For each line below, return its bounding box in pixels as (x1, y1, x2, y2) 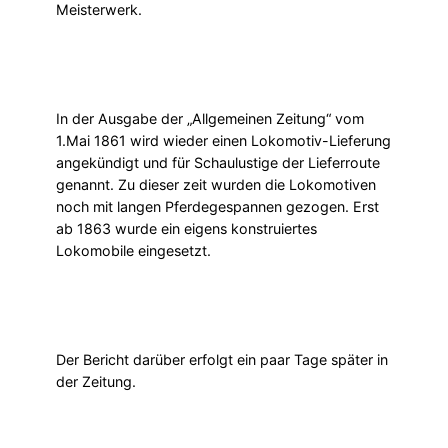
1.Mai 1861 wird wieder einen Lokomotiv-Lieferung (56, 132, 391, 150)
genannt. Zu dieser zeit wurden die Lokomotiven (56, 176, 376, 194)
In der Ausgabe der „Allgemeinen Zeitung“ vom (56, 110, 364, 128)
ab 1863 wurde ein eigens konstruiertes (56, 220, 317, 238)
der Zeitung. (56, 373, 136, 391)
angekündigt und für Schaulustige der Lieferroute (56, 154, 380, 172)
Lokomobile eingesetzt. (56, 242, 211, 260)
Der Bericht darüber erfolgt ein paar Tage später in (56, 351, 388, 369)
